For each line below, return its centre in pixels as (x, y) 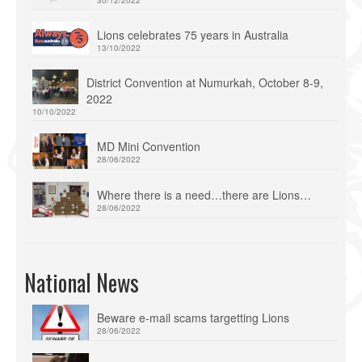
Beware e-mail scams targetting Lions (193, 317)
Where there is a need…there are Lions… (204, 195)
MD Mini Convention (149, 147)
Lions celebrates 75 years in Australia (193, 35)
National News (82, 282)
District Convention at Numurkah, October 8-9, (205, 83)
